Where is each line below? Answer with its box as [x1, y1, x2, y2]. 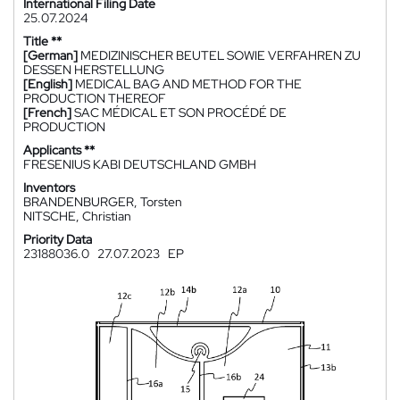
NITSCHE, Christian [23, 208, 131, 224]
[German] [23, 47, 78, 63]
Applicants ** [23, 142, 95, 158]
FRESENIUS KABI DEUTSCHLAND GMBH [23, 156, 256, 172]
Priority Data [23, 231, 92, 247]
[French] [23, 104, 71, 121]
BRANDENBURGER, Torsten [23, 194, 182, 210]
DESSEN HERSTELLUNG [23, 62, 164, 78]
